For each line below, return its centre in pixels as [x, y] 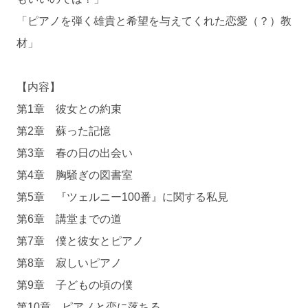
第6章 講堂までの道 [69, 219]
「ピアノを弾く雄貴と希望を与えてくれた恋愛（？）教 [154, 21]
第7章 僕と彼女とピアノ [80, 241]
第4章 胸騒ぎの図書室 [75, 175]
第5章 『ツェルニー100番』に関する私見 [122, 197]
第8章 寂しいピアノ [69, 263]
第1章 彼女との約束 [69, 109]
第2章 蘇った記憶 [64, 131]
